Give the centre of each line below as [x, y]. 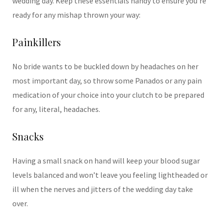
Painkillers [37, 42]
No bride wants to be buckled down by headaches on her [105, 67]
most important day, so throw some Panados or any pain [107, 81]
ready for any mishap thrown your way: [76, 15]
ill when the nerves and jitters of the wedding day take [103, 189]
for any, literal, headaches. [56, 109]
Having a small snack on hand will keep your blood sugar [106, 161]
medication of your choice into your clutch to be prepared [108, 95]
